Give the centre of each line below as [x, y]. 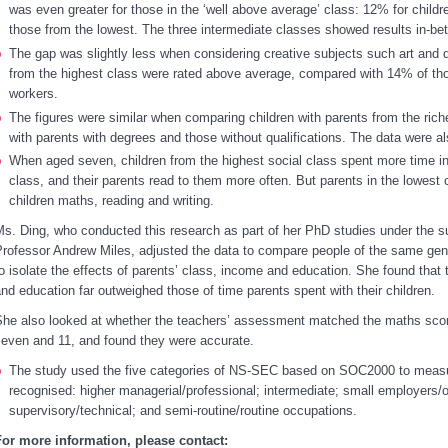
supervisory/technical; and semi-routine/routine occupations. [182, 411]
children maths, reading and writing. [117, 201]
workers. [33, 93]
